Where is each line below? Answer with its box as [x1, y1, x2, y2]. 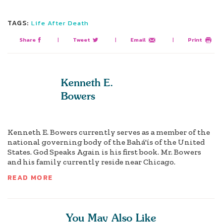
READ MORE [7, 172, 53, 183]
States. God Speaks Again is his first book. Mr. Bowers [7, 147, 201, 157]
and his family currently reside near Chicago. [7, 157, 175, 167]
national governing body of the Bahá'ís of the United [7, 137, 205, 147]
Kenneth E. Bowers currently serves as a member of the [7, 127, 210, 137]
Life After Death [31, 18, 89, 28]
